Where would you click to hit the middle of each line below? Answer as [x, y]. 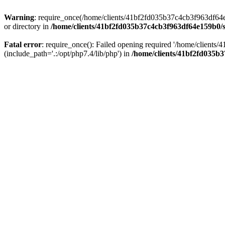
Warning [19, 17]
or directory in [27, 26]
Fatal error [23, 44]
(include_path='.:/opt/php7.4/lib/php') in [68, 53]
